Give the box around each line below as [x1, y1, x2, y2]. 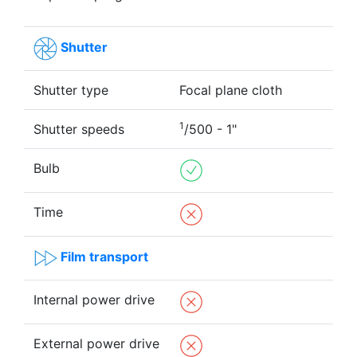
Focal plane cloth [179, 81, 282, 98]
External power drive [33, 335, 159, 351]
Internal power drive [33, 291, 155, 308]
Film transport [61, 249, 148, 265]
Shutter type [33, 81, 108, 98]
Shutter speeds [33, 120, 124, 137]
